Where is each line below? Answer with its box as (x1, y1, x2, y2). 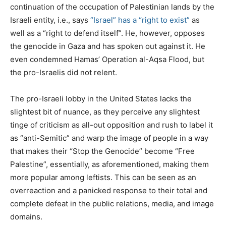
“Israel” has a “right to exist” (90, 15, 190, 25)
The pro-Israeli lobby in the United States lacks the (10, 93, 192, 103)
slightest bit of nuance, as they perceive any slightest (10, 106, 200, 117)
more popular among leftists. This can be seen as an (10, 172, 196, 182)
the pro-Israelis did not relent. (10, 67, 117, 77)
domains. (10, 211, 42, 221)
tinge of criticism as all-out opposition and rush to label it (10, 120, 213, 130)
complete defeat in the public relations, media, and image (10, 198, 214, 208)
